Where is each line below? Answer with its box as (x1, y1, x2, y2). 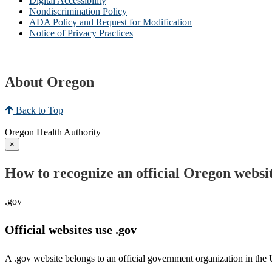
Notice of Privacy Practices (29, 27, 133, 38)
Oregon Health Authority (5, 126, 101, 137)
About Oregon (5, 73, 94, 90)
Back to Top (13, 104, 63, 115)
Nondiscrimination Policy (29, 5, 127, 16)
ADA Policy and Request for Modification (29, 16, 192, 27)
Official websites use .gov (5, 223, 137, 237)
